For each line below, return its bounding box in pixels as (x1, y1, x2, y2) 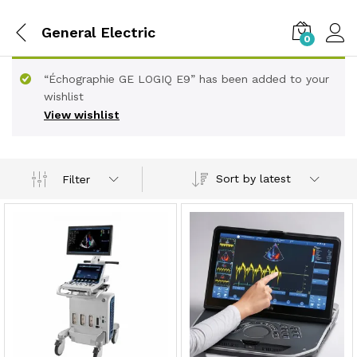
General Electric (41, 23, 155, 41)
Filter (62, 172, 91, 186)
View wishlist (44, 108, 120, 121)
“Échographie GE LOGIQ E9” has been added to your (44, 73, 329, 85)
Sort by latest (215, 172, 291, 185)
